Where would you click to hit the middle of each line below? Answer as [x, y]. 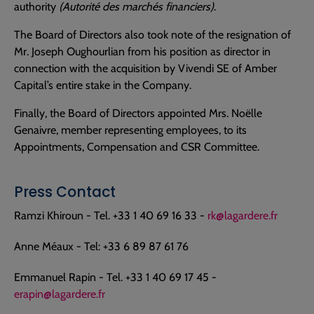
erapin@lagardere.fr [60, 294]
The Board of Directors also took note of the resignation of [152, 35]
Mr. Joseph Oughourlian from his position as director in [142, 52]
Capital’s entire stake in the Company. [103, 85]
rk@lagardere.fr [243, 216]
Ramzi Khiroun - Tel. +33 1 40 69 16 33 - [111, 216]
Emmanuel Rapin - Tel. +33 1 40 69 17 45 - [115, 277]
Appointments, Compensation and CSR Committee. [137, 147]
